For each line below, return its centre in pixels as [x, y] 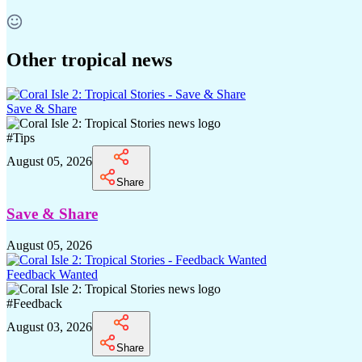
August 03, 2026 [49, 327]
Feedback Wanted [52, 275]
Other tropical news [89, 59]
